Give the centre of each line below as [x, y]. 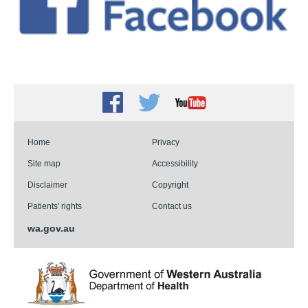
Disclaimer [47, 185]
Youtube [192, 101]
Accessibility [175, 164]
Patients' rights [55, 206]
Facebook [147, 105]
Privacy [165, 142]
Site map [44, 164]
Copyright [170, 185]
